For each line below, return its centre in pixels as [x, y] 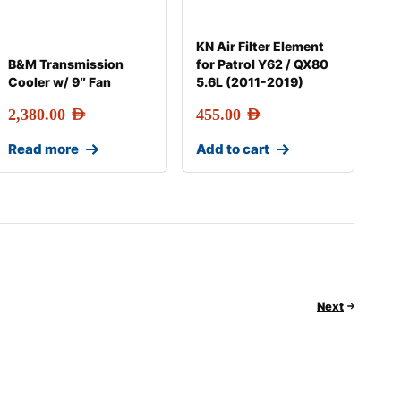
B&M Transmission [66, 64]
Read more [44, 149]
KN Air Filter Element [260, 46]
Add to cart [232, 149]
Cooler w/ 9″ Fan [60, 82]
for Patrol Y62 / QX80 [262, 64]
